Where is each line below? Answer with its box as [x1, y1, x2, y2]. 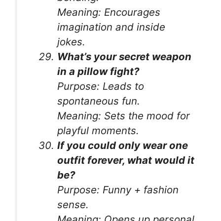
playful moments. [57, 124, 140, 137]
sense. [57, 198, 89, 211]
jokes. [57, 35, 86, 48]
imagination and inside [57, 20, 166, 33]
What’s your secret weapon [57, 50, 192, 63]
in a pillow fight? [57, 65, 140, 77]
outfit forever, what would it [57, 153, 195, 166]
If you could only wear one [57, 139, 188, 151]
